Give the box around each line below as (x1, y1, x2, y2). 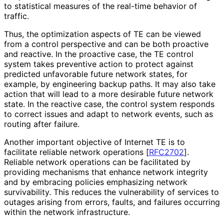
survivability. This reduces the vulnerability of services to (4, 186, 219, 197)
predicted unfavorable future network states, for (4, 68, 187, 79)
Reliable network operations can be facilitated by (4, 156, 190, 167)
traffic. (4, 10, 28, 21)
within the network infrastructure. (4, 206, 129, 217)
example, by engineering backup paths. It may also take (4, 78, 215, 89)
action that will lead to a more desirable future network (4, 88, 213, 99)
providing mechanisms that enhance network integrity (4, 166, 208, 177)
